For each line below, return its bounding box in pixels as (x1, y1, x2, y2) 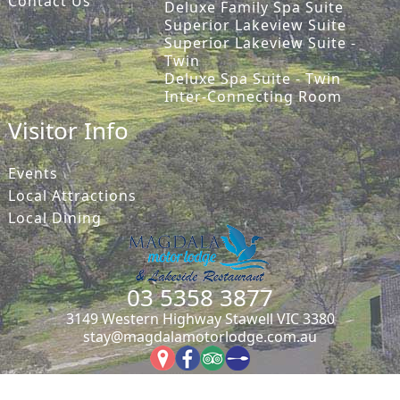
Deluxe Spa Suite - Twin (164, 69, 342, 89)
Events (7, 162, 58, 183)
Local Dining (7, 207, 102, 228)
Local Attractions (7, 185, 137, 205)
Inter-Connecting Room (164, 87, 343, 107)
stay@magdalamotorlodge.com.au (83, 326, 317, 346)
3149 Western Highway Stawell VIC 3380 (65, 308, 335, 329)
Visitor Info (7, 113, 129, 146)
